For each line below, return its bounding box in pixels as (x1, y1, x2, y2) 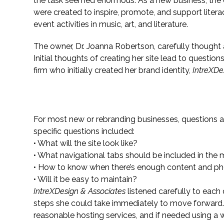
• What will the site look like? (33, 138, 138, 148)
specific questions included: (33, 126, 135, 136)
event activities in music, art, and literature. (33, 19, 188, 29)
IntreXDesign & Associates (33, 186, 126, 196)
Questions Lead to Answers (33, 91, 156, 103)
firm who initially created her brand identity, (33, 65, 193, 75)
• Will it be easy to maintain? (33, 174, 137, 184)
